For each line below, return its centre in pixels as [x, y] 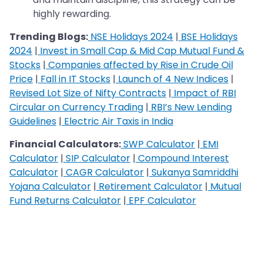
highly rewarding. [72, 14]
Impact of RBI [204, 93]
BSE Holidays [208, 37]
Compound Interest [182, 159]
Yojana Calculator [50, 187]
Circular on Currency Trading [76, 107]
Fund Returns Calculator [65, 201]
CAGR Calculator [104, 173]
